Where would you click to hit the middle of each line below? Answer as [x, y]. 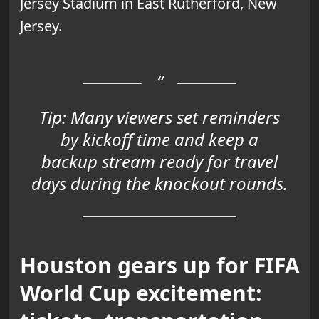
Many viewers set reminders [173, 117]
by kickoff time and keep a [159, 139]
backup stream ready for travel [159, 161]
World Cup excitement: [141, 293]
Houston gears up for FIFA [159, 265]
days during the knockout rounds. [159, 183]
